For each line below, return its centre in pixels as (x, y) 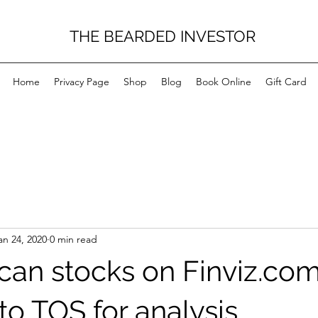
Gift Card (286, 82)
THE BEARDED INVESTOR (162, 36)
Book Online (224, 82)
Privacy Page (82, 82)
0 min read (73, 240)
